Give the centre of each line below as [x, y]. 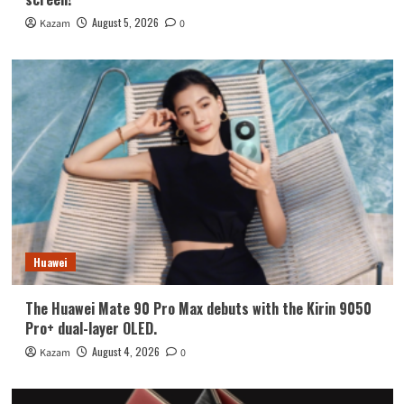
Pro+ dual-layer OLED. [91, 329]
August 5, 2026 [125, 23]
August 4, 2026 [125, 352]
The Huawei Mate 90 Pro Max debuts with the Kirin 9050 [198, 309]
